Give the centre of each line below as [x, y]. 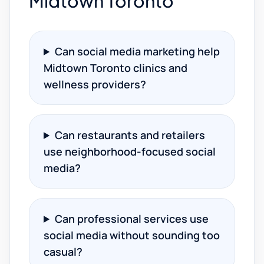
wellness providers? [95, 84]
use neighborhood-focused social [130, 151]
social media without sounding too [132, 235]
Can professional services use [132, 219]
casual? [63, 252]
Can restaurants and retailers [130, 135]
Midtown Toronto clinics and [115, 68]
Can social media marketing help [138, 51]
